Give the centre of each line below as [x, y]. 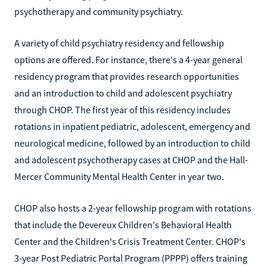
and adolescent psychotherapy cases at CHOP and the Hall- [131, 159]
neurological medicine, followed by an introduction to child [132, 143]
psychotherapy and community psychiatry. [99, 11]
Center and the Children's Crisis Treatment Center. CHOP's [130, 241]
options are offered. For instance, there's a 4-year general [128, 59]
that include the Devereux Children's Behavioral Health [123, 224]
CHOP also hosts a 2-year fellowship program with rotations [133, 208]
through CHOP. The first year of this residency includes [122, 109]
